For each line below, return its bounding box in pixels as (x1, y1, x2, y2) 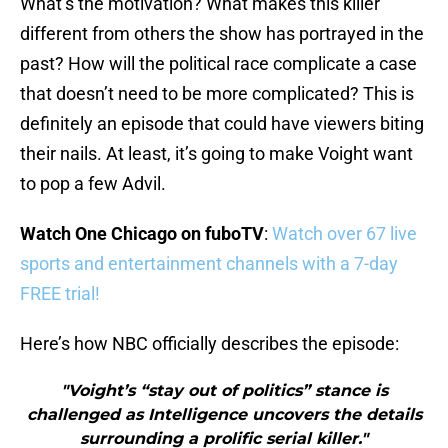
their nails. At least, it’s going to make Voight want (20, 143, 413, 165)
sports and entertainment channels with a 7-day (20, 253, 398, 275)
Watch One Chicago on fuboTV (20, 223, 264, 245)
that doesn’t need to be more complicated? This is (20, 83, 414, 105)
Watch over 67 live (272, 223, 417, 245)
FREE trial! (20, 283, 100, 305)
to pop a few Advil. (20, 173, 166, 195)
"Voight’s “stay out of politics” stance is (60, 381, 388, 401)
